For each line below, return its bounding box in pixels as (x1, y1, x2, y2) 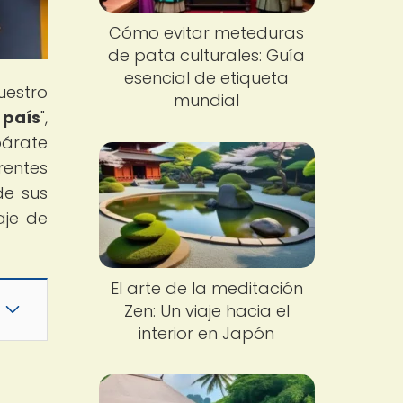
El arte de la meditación (110, 276, 303, 300)
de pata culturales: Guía (108, 44, 306, 67)
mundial (174, 89, 240, 112)
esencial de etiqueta (124, 67, 290, 90)
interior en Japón (139, 321, 275, 345)
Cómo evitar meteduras (109, 22, 305, 45)
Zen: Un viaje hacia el (123, 299, 290, 322)
